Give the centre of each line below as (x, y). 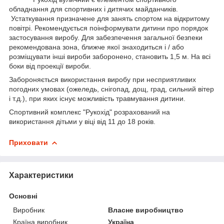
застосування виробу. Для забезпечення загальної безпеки (106, 37)
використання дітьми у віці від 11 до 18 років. (82, 121)
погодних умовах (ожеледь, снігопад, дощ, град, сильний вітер (111, 89)
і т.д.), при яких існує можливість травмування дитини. (97, 98)
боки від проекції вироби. (50, 66)
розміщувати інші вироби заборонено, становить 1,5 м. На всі (110, 56)
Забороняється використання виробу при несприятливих (102, 79)
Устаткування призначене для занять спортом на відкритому (109, 18)
